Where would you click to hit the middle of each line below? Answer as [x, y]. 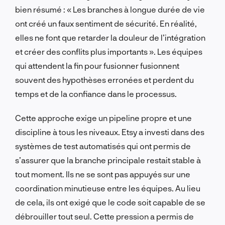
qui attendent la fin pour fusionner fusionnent [97, 65]
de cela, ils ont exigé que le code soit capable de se [110, 202]
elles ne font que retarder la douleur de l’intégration [110, 37]
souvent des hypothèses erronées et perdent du [104, 79]
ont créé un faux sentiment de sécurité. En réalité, [106, 23]
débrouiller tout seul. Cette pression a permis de [104, 216]
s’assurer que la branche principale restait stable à [108, 160]
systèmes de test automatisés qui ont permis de [103, 146]
